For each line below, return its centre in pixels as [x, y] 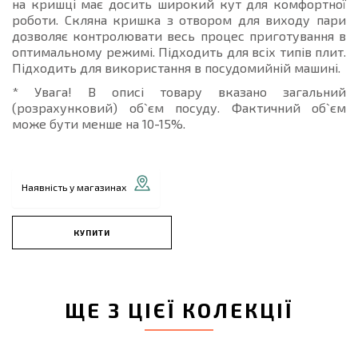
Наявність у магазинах [74, 187]
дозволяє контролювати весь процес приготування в [179, 36]
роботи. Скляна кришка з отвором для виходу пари [179, 20]
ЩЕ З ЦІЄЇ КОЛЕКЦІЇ [179, 310]
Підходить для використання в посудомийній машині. [176, 68]
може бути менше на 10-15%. [99, 123]
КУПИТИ [92, 233]
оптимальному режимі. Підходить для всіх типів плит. [179, 52]
